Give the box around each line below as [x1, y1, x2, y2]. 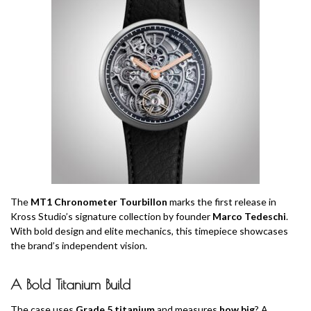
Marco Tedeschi [212, 210, 286, 222]
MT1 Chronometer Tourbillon [31, 196, 167, 208]
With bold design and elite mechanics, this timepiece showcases [10, 225, 288, 237]
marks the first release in [167, 196, 276, 208]
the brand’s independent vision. [10, 239, 147, 251]
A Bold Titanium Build [10, 276, 131, 292]
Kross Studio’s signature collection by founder [10, 210, 212, 222]
